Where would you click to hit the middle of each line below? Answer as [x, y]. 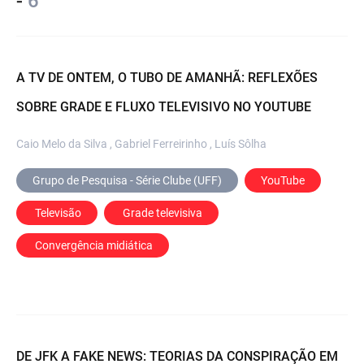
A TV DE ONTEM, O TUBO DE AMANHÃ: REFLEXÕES [167, 77]
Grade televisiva [162, 212]
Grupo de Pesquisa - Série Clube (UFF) [127, 180]
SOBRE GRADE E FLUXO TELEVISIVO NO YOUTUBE [164, 106]
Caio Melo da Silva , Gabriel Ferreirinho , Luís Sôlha [141, 143]
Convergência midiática [94, 245]
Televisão [58, 212]
